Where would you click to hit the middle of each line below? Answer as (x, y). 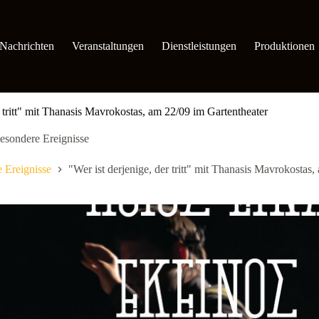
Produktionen (284, 46)
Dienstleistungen (199, 46)
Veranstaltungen (108, 46)
